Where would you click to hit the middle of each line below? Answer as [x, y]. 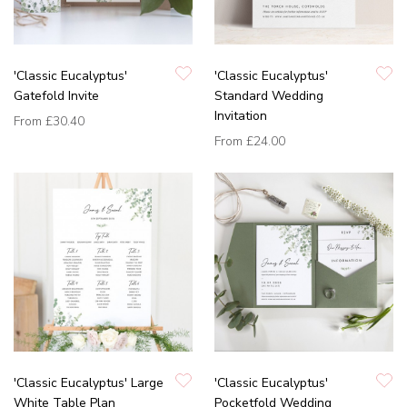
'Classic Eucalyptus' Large [89, 383]
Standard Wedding [269, 96]
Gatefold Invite [56, 96]
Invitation [241, 116]
